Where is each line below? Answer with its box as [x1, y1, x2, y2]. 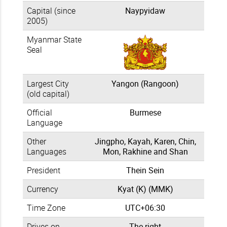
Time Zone [27, 202, 65, 213]
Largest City [27, 78, 69, 89]
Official [27, 107, 52, 118]
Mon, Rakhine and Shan [102, 146, 188, 157]
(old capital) [27, 88, 69, 99]
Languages [27, 146, 66, 157]
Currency [27, 183, 58, 195]
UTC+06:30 [125, 202, 165, 213]
